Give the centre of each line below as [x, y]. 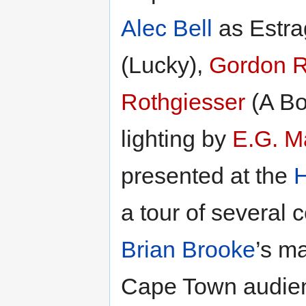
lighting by [177, 138]
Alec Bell [167, 28]
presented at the [207, 175]
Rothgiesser [183, 101]
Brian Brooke [188, 249]
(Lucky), [165, 65]
